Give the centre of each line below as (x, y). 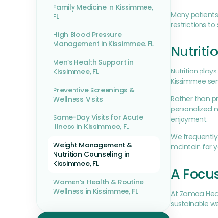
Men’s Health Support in (93, 63)
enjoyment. (189, 119)
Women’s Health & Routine (99, 182)
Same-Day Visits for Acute (98, 118)
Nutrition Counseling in (91, 154)
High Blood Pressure (87, 35)
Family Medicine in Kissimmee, (103, 7)
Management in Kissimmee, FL (104, 44)
